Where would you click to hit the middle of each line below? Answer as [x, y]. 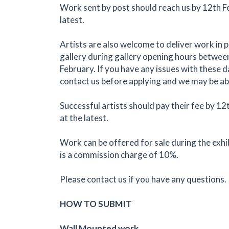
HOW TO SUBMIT [96, 203]
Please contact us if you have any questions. [143, 179]
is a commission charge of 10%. [119, 154]
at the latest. [84, 118]
